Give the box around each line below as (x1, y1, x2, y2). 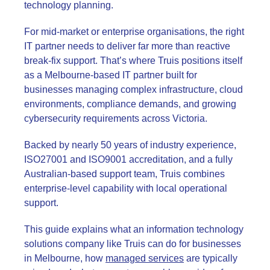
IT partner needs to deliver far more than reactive (24, 41, 230, 52)
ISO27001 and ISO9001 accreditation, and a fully (24, 154, 233, 165)
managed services (105, 253, 184, 264)
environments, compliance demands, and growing (24, 99, 236, 110)
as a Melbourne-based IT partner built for (24, 70, 197, 81)
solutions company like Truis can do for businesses (24, 239, 241, 250)
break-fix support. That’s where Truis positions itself (24, 55, 242, 66)
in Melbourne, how (24, 253, 105, 264)
